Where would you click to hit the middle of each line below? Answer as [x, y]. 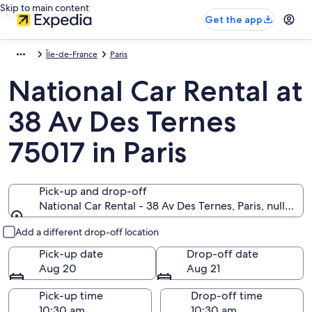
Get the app [234, 19]
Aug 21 [203, 268]
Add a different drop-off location [87, 232]
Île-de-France [72, 54]
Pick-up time [71, 296]
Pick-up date [71, 254]
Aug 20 [58, 268]
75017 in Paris [97, 152]
